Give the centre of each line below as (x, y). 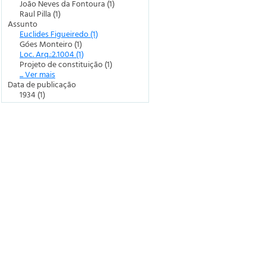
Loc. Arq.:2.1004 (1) (52, 54)
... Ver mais (37, 74)
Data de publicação (42, 84)
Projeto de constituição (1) (66, 64)
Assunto (23, 23)
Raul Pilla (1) (40, 13)
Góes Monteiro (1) (51, 44)
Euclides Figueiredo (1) (59, 34)
